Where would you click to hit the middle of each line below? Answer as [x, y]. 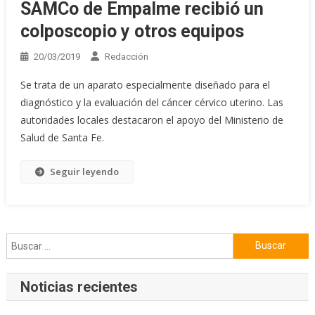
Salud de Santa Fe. [62, 137]
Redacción [126, 56]
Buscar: [249, 241]
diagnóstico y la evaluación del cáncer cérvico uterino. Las [152, 102]
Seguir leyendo [84, 171]
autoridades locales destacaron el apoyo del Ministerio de [152, 120]
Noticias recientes [79, 287]
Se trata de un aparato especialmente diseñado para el [145, 84]
